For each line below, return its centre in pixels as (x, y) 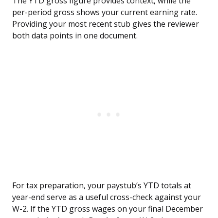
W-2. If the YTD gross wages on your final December (108, 209)
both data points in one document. (75, 36)
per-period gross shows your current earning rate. (105, 12)
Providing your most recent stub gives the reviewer (106, 24)
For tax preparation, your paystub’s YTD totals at (102, 186)
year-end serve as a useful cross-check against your (107, 197)
